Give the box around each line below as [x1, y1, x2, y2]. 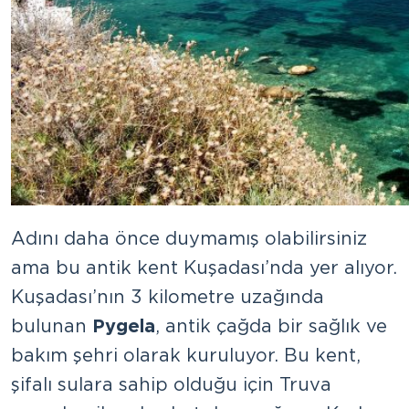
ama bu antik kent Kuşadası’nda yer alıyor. [11, 256, 397, 278]
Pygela [92, 314, 155, 337]
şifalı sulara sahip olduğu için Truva [11, 372, 331, 395]
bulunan [11, 314, 92, 337]
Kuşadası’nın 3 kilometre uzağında [11, 285, 324, 308]
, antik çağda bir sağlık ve [155, 314, 387, 337]
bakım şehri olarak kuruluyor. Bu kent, [11, 343, 361, 366]
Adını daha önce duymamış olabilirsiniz [11, 226, 367, 249]
